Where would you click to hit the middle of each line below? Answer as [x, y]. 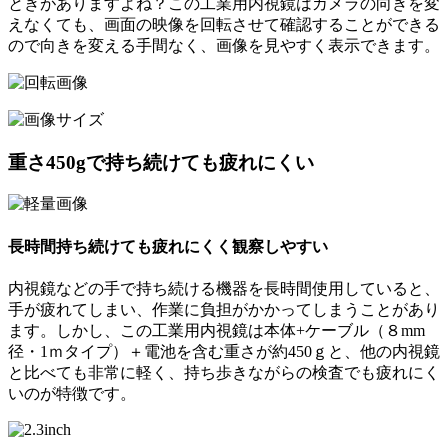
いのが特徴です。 [72, 393]
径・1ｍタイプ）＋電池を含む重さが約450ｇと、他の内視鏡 [224, 351]
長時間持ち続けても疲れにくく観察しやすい [168, 246]
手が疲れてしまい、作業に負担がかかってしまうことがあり [224, 309]
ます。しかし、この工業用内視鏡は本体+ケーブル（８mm [216, 330]
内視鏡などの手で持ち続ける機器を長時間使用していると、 [224, 288]
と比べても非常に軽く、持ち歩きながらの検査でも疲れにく [224, 372]
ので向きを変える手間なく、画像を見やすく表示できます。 [224, 46]
